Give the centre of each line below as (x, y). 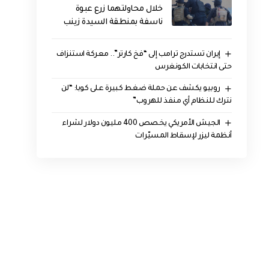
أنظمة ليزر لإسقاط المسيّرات (183, 137)
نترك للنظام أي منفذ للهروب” (182, 102)
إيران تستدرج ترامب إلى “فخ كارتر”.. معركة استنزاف (138, 54)
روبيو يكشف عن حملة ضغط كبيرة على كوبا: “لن (141, 89)
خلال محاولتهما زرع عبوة (119, 9)
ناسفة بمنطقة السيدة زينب (113, 23)
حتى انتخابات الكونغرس (193, 67)
